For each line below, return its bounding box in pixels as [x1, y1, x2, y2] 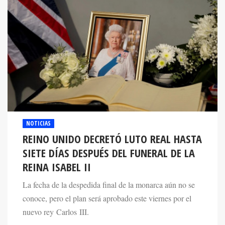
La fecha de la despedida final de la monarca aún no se [23, 179, 195, 190]
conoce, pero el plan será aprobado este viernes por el [23, 192, 191, 204]
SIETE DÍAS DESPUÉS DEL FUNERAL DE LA [23, 145, 195, 161]
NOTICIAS [26, 119, 51, 128]
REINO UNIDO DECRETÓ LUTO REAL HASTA [23, 131, 202, 147]
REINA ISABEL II [23, 159, 91, 175]
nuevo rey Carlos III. [23, 206, 89, 217]
